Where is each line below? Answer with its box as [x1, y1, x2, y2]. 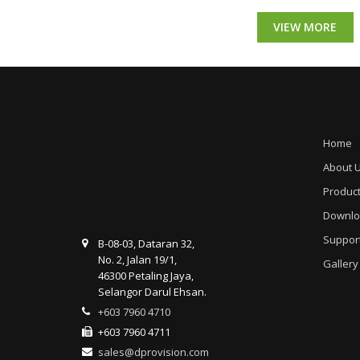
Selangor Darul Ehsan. [98, 284, 207, 299]
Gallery [323, 256, 358, 271]
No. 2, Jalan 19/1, [98, 252, 177, 267]
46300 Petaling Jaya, [98, 268, 194, 283]
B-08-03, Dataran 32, [98, 236, 194, 251]
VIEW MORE [273, 19, 337, 35]
